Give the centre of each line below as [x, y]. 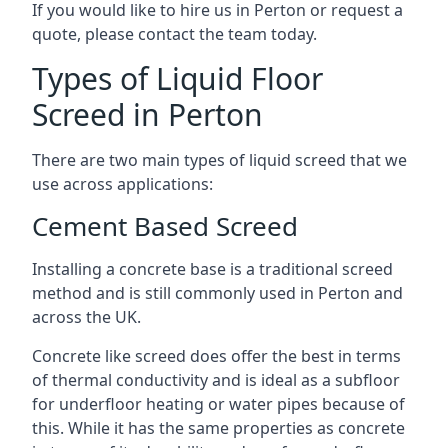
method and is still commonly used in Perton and [217, 293]
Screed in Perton [147, 114]
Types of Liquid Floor [177, 78]
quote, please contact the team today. [174, 34]
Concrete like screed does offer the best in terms [216, 356]
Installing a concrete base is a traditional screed [212, 269]
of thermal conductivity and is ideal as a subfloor [216, 380]
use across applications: [122, 184]
